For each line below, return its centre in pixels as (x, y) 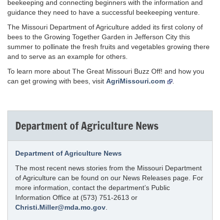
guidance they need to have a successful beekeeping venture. (104, 12)
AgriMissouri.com (136, 81)
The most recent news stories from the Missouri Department (109, 168)
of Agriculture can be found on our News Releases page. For (109, 178)
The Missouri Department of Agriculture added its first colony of (105, 27)
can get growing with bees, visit (57, 81)
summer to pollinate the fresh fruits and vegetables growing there (109, 47)
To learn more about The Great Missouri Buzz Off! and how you (106, 71)
